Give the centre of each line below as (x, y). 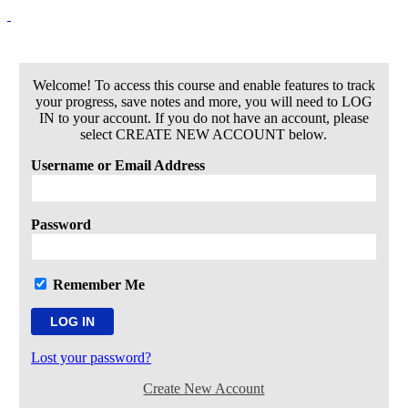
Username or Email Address (118, 166)
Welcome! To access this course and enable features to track (204, 86)
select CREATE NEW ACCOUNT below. (204, 135)
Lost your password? (92, 357)
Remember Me (97, 284)
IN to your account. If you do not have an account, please (204, 118)
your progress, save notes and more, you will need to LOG (204, 102)
